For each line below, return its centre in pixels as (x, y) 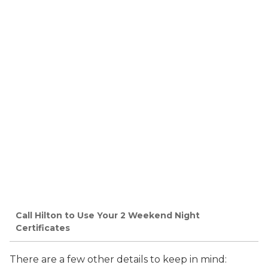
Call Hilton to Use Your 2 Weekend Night (108, 216)
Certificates (43, 228)
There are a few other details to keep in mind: (118, 259)
